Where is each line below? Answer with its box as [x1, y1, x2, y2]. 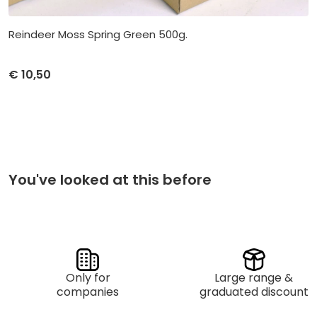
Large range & [214, 270, 294, 287]
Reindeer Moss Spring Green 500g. [8, 26, 188, 42]
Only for [65, 270, 110, 287]
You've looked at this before [8, 170, 212, 190]
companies [57, 284, 120, 301]
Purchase [52, 112, 96, 125]
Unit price [8, 112, 52, 125]
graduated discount [199, 284, 309, 301]
